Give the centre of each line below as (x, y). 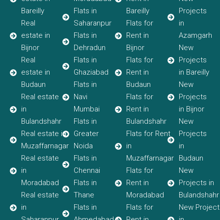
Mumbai (86, 109)
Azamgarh (195, 36)
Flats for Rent (148, 134)
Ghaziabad (91, 72)
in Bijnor (191, 109)
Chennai (87, 171)
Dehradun (89, 48)
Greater (86, 134)
